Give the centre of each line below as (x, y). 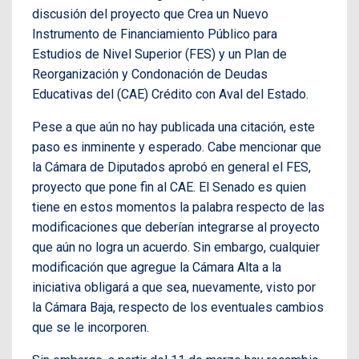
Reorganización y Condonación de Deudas (150, 74)
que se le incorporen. (91, 327)
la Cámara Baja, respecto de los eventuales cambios (178, 307)
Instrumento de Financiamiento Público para (155, 34)
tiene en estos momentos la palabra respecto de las (178, 207)
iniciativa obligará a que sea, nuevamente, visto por (174, 287)
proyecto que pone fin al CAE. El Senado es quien (169, 187)
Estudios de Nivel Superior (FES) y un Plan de (159, 54)
